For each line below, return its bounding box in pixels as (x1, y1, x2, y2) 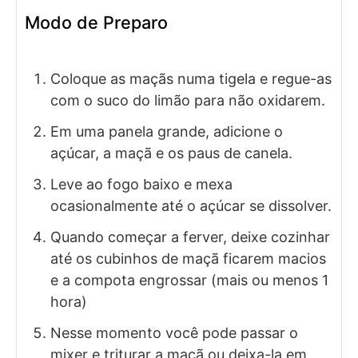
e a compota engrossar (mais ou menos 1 (50, 271, 328, 288)
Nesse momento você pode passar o (50, 324, 298, 341)
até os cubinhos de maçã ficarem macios (50, 249, 326, 267)
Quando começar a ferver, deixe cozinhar (50, 228, 330, 245)
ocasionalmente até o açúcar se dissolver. (50, 197, 332, 214)
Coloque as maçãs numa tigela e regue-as (50, 70, 332, 87)
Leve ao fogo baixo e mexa (50, 175, 233, 193)
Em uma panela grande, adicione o (50, 122, 283, 140)
